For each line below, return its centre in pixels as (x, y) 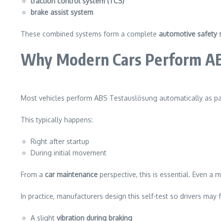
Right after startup (60, 141)
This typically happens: (57, 120)
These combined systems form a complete (90, 34)
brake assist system (62, 12)
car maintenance (71, 174)
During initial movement (69, 153)
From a (33, 174)
